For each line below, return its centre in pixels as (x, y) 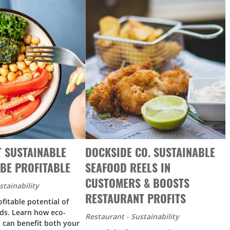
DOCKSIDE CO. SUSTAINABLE (150, 152)
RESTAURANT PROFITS (136, 198)
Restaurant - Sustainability (132, 217)
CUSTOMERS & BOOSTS (138, 183)
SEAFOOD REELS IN (128, 167)
